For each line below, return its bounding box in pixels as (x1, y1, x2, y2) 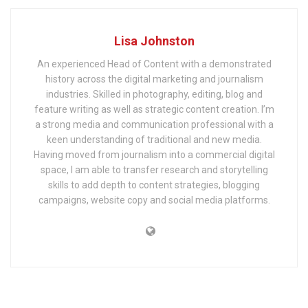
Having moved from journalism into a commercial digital (33, 149, 275, 161)
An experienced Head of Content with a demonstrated (36, 58, 272, 70)
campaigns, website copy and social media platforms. (38, 195, 270, 206)
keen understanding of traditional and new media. (46, 134, 262, 146)
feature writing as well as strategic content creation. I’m (34, 104, 274, 115)
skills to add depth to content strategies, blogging (48, 179, 260, 191)
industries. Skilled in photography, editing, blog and (45, 89, 263, 100)
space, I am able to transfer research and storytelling (40, 164, 268, 176)
